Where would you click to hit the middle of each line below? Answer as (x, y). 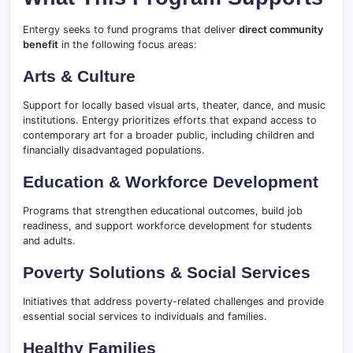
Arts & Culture (79, 76)
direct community (281, 30)
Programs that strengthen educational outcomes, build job (163, 211)
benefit (41, 45)
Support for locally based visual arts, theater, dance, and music (174, 105)
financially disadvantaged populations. (114, 150)
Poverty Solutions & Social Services (167, 272)
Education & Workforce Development (171, 182)
